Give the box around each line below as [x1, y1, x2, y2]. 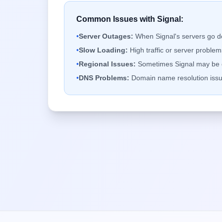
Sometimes [136, 60, 175, 68]
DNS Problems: [79, 74, 129, 82]
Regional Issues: [79, 60, 136, 68]
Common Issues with [76, 15, 157, 23]
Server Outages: [79, 32, 133, 40]
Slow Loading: [79, 46, 128, 54]
